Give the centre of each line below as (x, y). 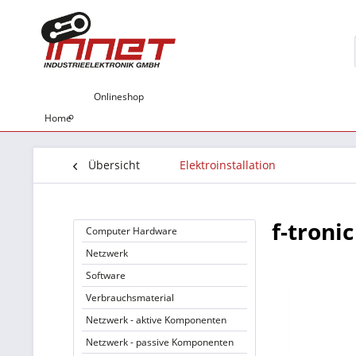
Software (106, 275)
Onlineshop (119, 97)
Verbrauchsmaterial (130, 298)
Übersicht (114, 165)
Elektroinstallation (228, 165)
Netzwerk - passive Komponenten (160, 342)
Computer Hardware (132, 231)
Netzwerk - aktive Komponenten (156, 320)
